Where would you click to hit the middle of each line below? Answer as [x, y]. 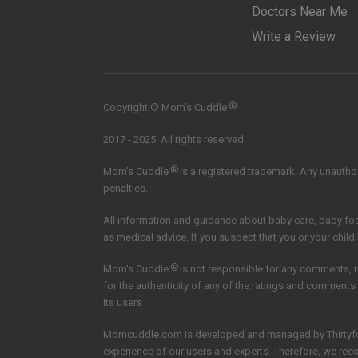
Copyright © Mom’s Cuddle [165, 107]
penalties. [125, 188]
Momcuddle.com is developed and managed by [215, 334]
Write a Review [294, 36]
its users [123, 302]
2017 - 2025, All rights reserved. [175, 139]
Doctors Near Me [300, 12]
